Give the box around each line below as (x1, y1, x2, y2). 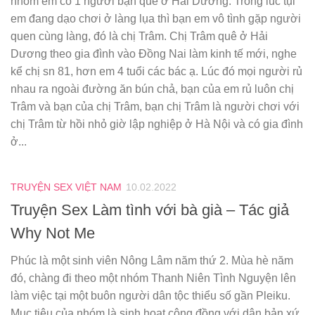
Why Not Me (11, 224, 95, 242)
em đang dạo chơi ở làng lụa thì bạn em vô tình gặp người (11, 12, 301, 25)
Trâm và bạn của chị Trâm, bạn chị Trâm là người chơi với (11, 100, 300, 112)
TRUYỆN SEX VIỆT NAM (11, 181, 122, 193)
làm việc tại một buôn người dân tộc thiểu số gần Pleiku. (11, 289, 290, 302)
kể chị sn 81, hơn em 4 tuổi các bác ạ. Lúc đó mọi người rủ (11, 65, 302, 77)
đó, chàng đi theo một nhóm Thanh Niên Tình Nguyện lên (11, 271, 296, 284)
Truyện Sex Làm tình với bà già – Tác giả (11, 200, 289, 219)
